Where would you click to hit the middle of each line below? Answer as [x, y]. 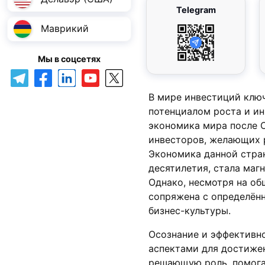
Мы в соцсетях [69, 59]
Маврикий [65, 29]
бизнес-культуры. [190, 210]
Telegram [196, 9]
